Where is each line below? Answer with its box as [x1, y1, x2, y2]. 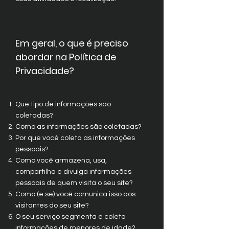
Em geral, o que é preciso [15, 37, 128, 50]
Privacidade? [15, 64, 74, 77]
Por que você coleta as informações [15, 134, 135, 142]
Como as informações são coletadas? [15, 123, 142, 130]
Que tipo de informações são [15, 101, 111, 108]
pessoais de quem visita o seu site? [15, 179, 133, 187]
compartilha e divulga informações [15, 168, 131, 175]
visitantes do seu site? [15, 202, 89, 209]
